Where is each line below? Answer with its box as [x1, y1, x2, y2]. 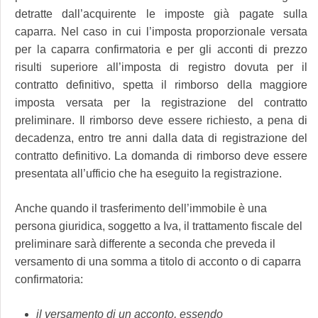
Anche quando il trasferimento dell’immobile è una [15, 202, 267, 215]
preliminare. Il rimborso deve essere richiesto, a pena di [15, 114, 307, 127]
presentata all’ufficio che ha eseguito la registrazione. [15, 168, 282, 180]
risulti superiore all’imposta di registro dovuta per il [15, 61, 307, 74]
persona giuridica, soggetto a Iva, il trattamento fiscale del [15, 220, 302, 233]
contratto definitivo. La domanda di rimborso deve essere [15, 150, 307, 163]
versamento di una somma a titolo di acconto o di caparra [15, 256, 301, 268]
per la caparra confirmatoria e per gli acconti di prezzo [15, 43, 307, 56]
